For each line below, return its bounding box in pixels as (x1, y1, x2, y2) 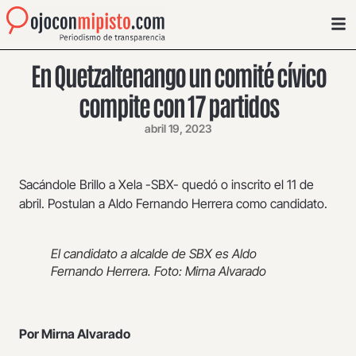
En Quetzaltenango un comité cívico (30, 58, 326, 91)
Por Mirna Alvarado (19, 326, 133, 342)
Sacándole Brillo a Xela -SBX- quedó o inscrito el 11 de (19, 176, 314, 193)
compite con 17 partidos (78, 88, 278, 122)
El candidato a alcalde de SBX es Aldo (51, 246, 257, 262)
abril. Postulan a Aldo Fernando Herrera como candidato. (19, 195, 331, 212)
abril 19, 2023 (144, 122, 212, 136)
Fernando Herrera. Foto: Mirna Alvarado (51, 263, 266, 280)
